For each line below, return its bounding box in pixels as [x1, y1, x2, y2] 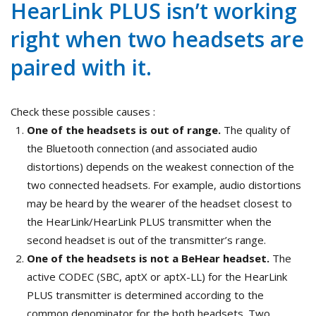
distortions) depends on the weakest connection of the [26, 159, 294, 174]
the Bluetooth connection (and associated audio [26, 141, 257, 156]
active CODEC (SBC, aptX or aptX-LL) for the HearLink [26, 269, 287, 284]
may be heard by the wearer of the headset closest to [26, 196, 292, 211]
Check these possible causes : [11, 104, 155, 119]
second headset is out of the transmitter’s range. [26, 233, 266, 248]
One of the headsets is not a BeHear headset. [26, 251, 272, 266]
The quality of [223, 123, 290, 138]
